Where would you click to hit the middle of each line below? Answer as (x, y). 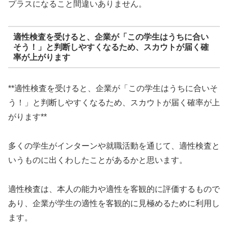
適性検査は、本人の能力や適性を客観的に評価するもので (114, 189)
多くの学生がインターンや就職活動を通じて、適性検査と (114, 146)
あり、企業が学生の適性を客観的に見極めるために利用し (114, 203)
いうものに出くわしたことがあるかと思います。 (98, 160)
